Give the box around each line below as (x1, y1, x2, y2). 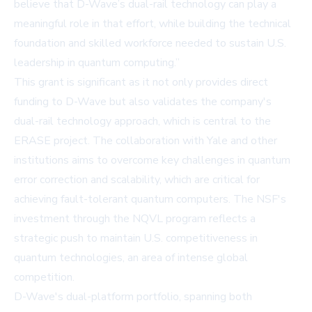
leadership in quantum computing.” (14, 55, 180, 71)
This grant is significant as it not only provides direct (14, 75, 268, 91)
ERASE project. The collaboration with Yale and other (14, 133, 277, 149)
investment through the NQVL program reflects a (14, 211, 256, 227)
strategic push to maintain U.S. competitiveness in (14, 231, 258, 247)
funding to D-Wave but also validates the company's (14, 94, 272, 110)
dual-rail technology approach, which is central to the (14, 114, 271, 130)
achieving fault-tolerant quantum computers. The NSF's (14, 192, 286, 208)
